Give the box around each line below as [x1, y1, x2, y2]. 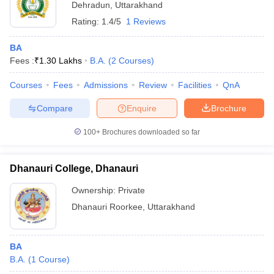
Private [118, 185, 145, 195]
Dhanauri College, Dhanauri [10, 163, 138, 174]
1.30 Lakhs [39, 56, 82, 65]
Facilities [178, 80, 212, 90]
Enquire [127, 103, 157, 113]
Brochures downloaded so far [100, 128, 200, 136]
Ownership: [72, 185, 118, 195]
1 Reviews [126, 17, 166, 26]
